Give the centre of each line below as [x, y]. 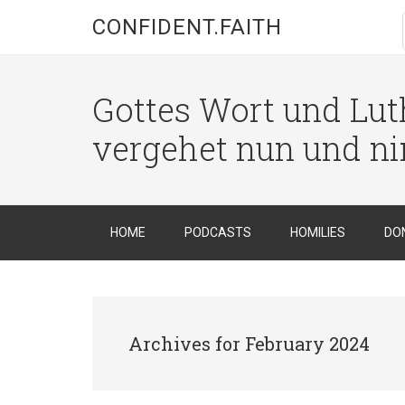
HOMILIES [318, 232]
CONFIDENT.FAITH [187, 27]
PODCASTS [218, 232]
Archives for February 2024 [249, 344]
